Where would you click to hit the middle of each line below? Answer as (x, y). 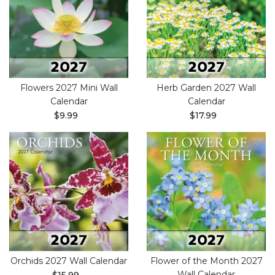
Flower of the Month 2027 (206, 261)
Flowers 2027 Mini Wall (69, 88)
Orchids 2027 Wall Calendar (69, 261)
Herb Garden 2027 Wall (206, 88)
